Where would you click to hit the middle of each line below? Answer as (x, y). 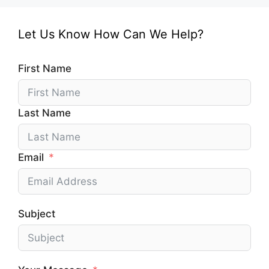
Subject (37, 213)
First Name (45, 68)
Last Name (44, 113)
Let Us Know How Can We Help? (111, 34)
